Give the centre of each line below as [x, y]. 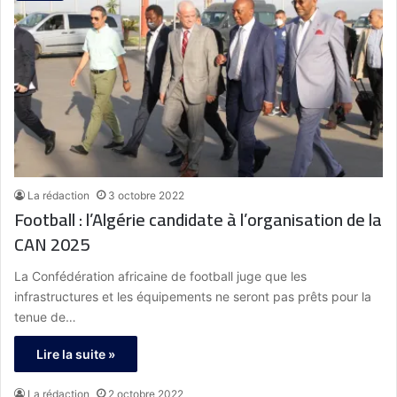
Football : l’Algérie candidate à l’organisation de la [47, 219]
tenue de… [45, 316]
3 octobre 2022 [146, 195]
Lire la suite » [76, 354]
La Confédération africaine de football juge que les [160, 276]
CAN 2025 [52, 244]
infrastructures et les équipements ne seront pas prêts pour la [193, 296]
